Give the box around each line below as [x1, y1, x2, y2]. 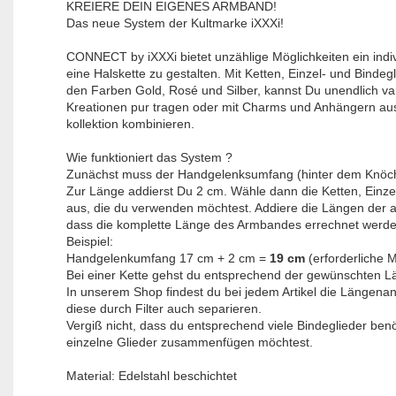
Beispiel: [65, 234, 117, 248]
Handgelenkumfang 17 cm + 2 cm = [65, 251, 270, 265]
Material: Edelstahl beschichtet [65, 369, 237, 383]
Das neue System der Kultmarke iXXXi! [65, 16, 284, 30]
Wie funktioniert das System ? [65, 150, 232, 164]
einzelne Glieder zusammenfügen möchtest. [65, 335, 313, 349]
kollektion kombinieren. [65, 117, 194, 131]
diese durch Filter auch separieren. [65, 301, 262, 316]
